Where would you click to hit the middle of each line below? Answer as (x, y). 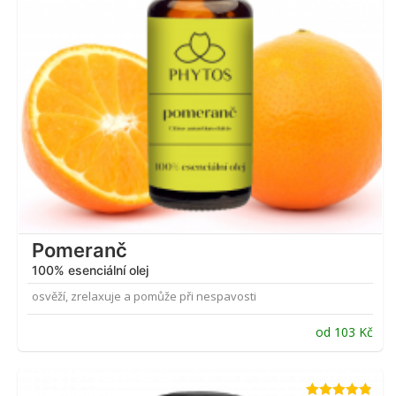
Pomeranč (80, 251)
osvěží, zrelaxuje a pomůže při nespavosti (144, 297)
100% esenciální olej (90, 270)
